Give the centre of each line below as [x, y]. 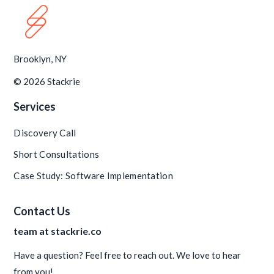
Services [35, 106]
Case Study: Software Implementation [93, 175]
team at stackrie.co [58, 231]
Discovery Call [45, 132]
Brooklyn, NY [40, 58]
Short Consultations [57, 154]
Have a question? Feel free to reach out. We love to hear [128, 255]
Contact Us [42, 211]
